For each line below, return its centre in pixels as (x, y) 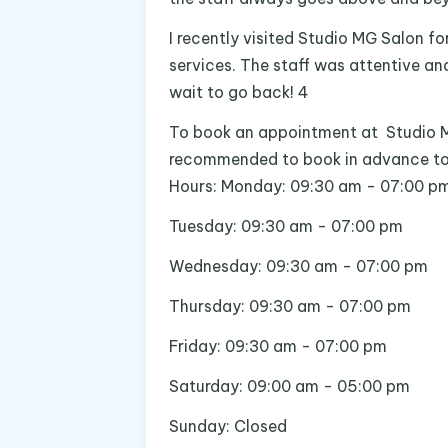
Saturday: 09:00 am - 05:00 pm (289, 386)
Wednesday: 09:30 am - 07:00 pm (298, 266)
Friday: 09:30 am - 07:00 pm (277, 346)
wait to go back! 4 (238, 92)
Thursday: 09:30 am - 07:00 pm (289, 306)
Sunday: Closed (227, 426)
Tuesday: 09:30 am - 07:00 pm (285, 226)
